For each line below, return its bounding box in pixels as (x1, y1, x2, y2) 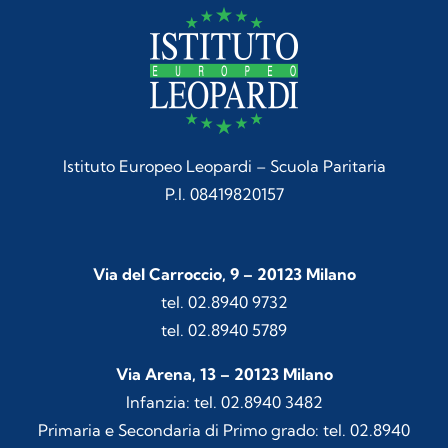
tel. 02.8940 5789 (161, 319, 287, 340)
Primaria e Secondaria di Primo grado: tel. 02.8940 (38, 419, 410, 440)
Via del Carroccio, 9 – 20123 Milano (92, 263, 356, 284)
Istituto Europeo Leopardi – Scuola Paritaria (62, 155, 386, 176)
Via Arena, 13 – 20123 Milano (115, 363, 333, 384)
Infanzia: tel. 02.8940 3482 (125, 391, 323, 412)
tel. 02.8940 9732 (160, 291, 288, 312)
